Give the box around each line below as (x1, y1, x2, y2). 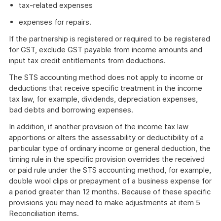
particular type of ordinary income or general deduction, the (9, 144, 211, 153)
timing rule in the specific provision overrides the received (9, 154, 205, 164)
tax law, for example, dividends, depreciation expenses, (9, 94, 198, 104)
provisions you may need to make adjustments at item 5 (9, 198, 200, 207)
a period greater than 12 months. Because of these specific (9, 187, 211, 196)
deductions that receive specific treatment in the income (9, 83, 202, 93)
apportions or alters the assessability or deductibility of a (9, 133, 204, 142)
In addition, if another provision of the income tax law (9, 122, 188, 131)
